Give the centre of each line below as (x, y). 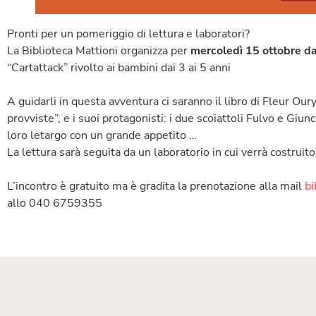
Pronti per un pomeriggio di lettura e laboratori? (128, 34)
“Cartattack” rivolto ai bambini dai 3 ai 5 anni (119, 67)
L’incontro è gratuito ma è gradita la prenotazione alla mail (156, 186)
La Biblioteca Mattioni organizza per (99, 50)
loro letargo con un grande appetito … (102, 135)
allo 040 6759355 (55, 203)
